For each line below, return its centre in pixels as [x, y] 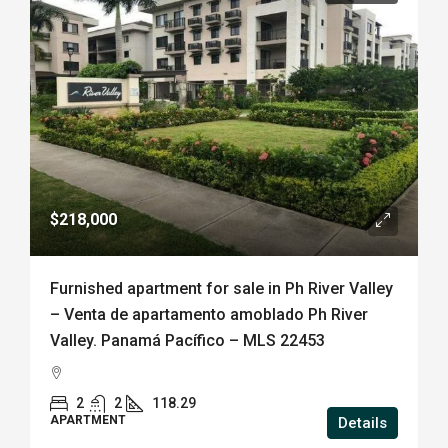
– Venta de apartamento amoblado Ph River [209, 314]
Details [362, 423]
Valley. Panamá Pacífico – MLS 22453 [187, 340]
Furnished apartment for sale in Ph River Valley [221, 288]
